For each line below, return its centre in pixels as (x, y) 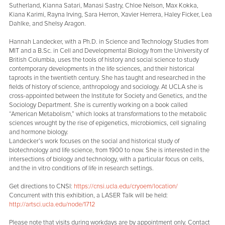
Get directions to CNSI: (42, 187)
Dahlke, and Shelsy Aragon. (48, 24)
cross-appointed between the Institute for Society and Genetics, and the (108, 96)
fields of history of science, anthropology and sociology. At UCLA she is (106, 87)
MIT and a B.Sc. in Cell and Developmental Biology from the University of (109, 51)
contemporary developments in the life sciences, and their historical (102, 69)
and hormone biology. (39, 132)
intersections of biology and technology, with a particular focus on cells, (107, 159)
